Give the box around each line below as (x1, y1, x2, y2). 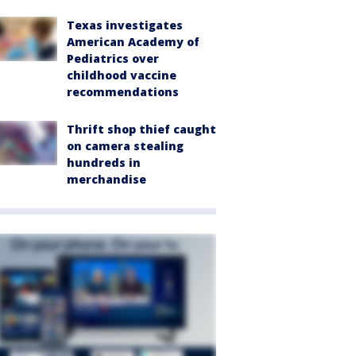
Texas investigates (67, 17, 183, 33)
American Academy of (67, 33, 199, 49)
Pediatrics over (67, 50, 159, 66)
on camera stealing (67, 137, 184, 153)
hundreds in (67, 154, 141, 170)
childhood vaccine (67, 67, 176, 83)
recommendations (67, 83, 179, 99)
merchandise (67, 171, 146, 187)
